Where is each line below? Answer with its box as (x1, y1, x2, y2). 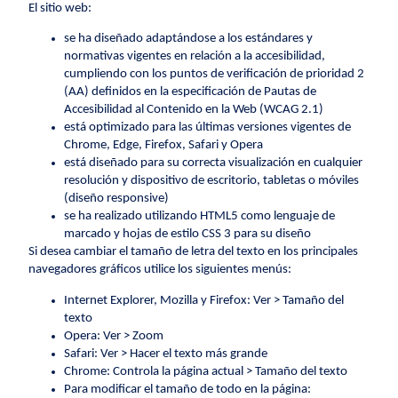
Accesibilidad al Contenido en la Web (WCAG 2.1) (64, 103, 324, 117)
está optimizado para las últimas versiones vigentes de (64, 121, 352, 135)
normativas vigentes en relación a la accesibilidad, (64, 50, 326, 64)
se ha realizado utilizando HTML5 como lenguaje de (64, 210, 336, 224)
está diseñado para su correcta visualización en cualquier (64, 156, 363, 171)
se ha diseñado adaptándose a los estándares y (64, 32, 314, 46)
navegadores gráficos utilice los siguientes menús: (28, 263, 292, 277)
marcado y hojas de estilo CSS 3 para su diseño (64, 227, 312, 242)
